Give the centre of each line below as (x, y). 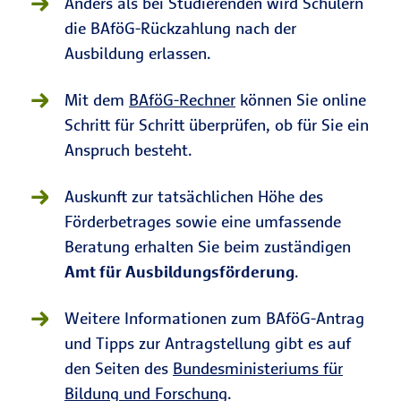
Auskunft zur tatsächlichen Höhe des (194, 196)
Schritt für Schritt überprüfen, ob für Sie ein (217, 125)
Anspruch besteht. (131, 150)
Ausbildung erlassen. (140, 53)
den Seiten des (119, 368)
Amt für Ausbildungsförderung (179, 272)
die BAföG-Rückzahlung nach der (180, 28)
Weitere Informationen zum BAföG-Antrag (214, 318)
